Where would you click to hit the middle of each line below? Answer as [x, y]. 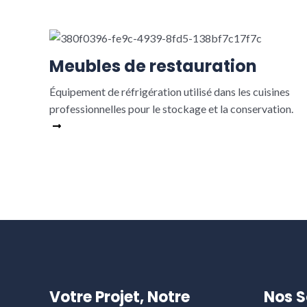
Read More [91, 126]
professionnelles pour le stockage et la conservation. [171, 109]
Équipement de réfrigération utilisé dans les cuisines [170, 92]
